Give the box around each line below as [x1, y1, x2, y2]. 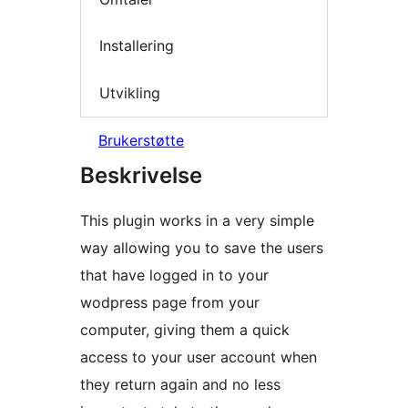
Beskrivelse [80, 162, 202, 189]
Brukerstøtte [98, 131, 184, 150]
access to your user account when [80, 348, 317, 367]
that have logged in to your [80, 266, 269, 285]
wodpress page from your [80, 293, 260, 312]
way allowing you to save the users [80, 239, 323, 258]
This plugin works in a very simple [80, 211, 314, 230]
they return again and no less [80, 375, 280, 394]
